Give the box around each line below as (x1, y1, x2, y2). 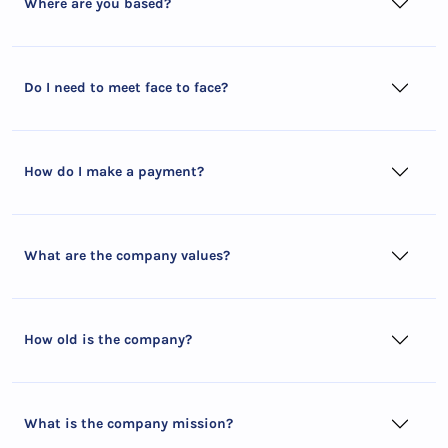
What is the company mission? (24, 415, 233, 432)
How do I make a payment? (24, 163, 204, 180)
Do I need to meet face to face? (24, 79, 228, 96)
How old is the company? (24, 331, 192, 348)
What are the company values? (24, 247, 230, 264)
